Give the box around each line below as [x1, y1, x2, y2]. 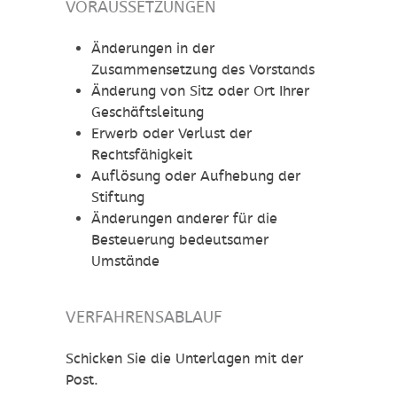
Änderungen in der [90, 40, 214, 58]
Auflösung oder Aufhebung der [90, 167, 300, 185]
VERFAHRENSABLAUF [66, 307, 222, 327]
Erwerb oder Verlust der [90, 125, 252, 143]
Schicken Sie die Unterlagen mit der [66, 350, 303, 368]
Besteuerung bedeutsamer [90, 231, 269, 249]
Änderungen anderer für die [90, 210, 277, 228]
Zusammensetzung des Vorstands [90, 61, 315, 79]
